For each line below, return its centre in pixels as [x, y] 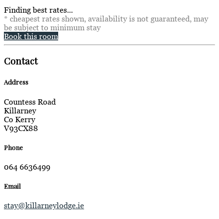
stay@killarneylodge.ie [44, 206]
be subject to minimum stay [52, 28]
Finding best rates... [38, 10]
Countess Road [30, 101]
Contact [21, 61]
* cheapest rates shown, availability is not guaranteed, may [106, 19]
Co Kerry [20, 119]
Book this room [31, 36]
